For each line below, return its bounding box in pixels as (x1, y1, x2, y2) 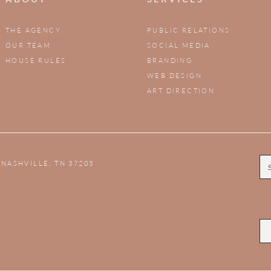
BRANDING (147, 56, 193, 65)
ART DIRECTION (147, 87, 215, 96)
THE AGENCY (5, 26, 61, 35)
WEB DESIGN (147, 71, 202, 80)
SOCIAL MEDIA (147, 41, 211, 50)
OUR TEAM (5, 41, 51, 50)
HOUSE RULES (5, 56, 67, 65)
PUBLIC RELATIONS (147, 26, 230, 35)
